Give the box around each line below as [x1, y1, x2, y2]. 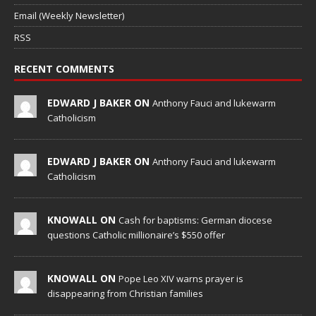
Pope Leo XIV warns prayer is [119, 272, 243, 286]
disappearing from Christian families [47, 287, 203, 300]
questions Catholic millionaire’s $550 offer [47, 229, 225, 242]
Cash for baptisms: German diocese [119, 214, 272, 227]
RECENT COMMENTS [14, 62, 114, 76]
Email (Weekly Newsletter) [14, 9, 124, 23]
